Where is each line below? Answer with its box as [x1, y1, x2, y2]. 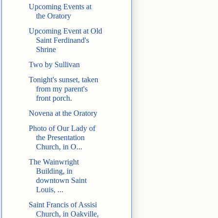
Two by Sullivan [28, 60, 80, 69]
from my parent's [36, 85, 88, 93]
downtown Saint [36, 176, 87, 185]
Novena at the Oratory [28, 109, 97, 118]
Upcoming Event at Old [28, 27, 102, 36]
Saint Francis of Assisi [28, 200, 97, 209]
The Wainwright [28, 158, 79, 166]
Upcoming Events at [28, 2, 91, 11]
